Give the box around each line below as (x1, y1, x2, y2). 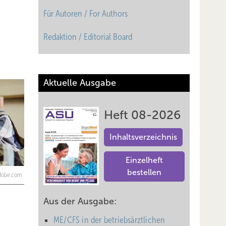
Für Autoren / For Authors (43, 9, 128, 19)
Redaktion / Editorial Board (43, 32, 132, 42)
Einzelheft (126, 156, 163, 164)
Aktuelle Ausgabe (43, 78, 116, 88)
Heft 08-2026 (104, 108, 181, 122)
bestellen (127, 168, 161, 177)
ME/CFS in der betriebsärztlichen (53, 215, 165, 225)
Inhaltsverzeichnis (109, 133, 177, 141)
